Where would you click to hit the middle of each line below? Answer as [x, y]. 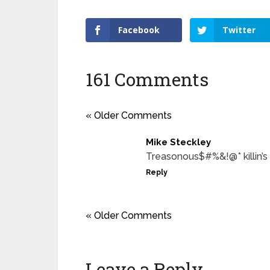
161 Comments [147, 79]
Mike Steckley [178, 142]
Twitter [239, 30]
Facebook [139, 30]
